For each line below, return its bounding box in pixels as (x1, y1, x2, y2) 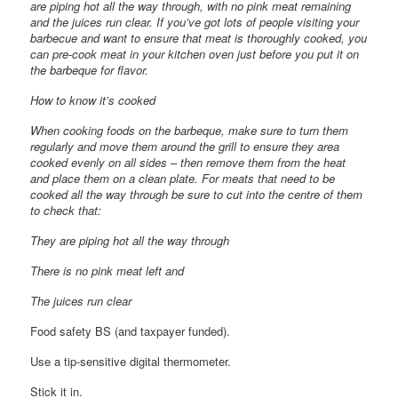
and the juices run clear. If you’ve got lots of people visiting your (30, 12, 360, 30)
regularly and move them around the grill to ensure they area (30, 137, 340, 155)
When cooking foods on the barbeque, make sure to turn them (30, 121, 349, 139)
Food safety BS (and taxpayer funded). (30, 322, 231, 339)
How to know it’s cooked (30, 91, 156, 108)
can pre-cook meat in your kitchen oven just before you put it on (30, 44, 360, 62)
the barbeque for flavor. (30, 60, 149, 78)
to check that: (30, 201, 102, 219)
